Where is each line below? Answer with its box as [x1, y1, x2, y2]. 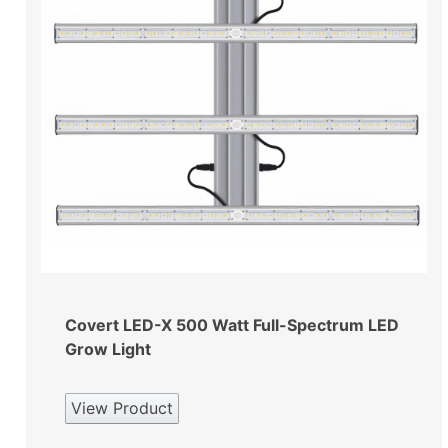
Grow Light [65, 338, 151, 359]
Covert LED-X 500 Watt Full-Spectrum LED [65, 314, 399, 335]
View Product [71, 397, 173, 418]
